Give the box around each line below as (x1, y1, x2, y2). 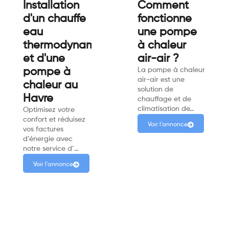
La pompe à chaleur (138, 66, 205, 74)
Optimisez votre (23, 106, 75, 113)
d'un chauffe (23, 13, 86, 25)
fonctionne (138, 13, 192, 25)
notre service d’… (23, 145, 79, 152)
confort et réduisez (23, 116, 85, 123)
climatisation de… (138, 105, 194, 112)
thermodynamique (23, 39, 118, 51)
